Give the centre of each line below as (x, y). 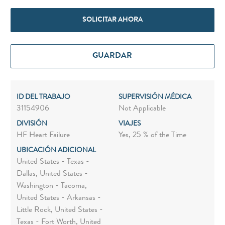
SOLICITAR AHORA (112, 20)
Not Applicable (142, 109)
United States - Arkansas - (59, 199)
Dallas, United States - (52, 175)
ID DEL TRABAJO (43, 98)
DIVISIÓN (32, 124)
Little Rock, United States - (60, 211)
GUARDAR (113, 57)
